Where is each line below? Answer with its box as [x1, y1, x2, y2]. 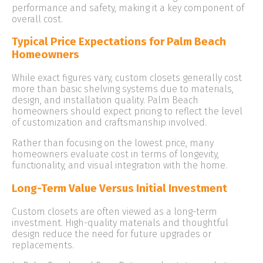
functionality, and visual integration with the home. [12, 160, 227, 171]
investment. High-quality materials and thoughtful [12, 217, 228, 228]
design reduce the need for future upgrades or [12, 228, 211, 240]
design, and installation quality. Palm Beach [12, 95, 198, 106]
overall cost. [12, 13, 63, 25]
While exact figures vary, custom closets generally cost [12, 72, 242, 84]
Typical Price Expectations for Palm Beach [12, 35, 226, 49]
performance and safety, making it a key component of [12, 2, 244, 14]
